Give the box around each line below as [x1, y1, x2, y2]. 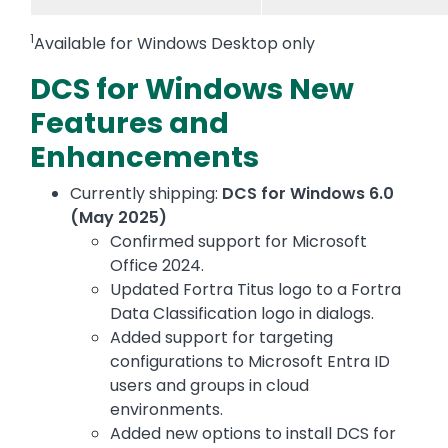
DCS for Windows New [30, 69, 354, 110]
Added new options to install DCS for [110, 422, 396, 446]
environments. [110, 398, 223, 422]
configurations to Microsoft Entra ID [110, 350, 390, 374]
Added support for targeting [110, 326, 333, 350]
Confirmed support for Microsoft [110, 230, 367, 254]
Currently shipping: [70, 182, 222, 206]
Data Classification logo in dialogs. [110, 302, 374, 326]
